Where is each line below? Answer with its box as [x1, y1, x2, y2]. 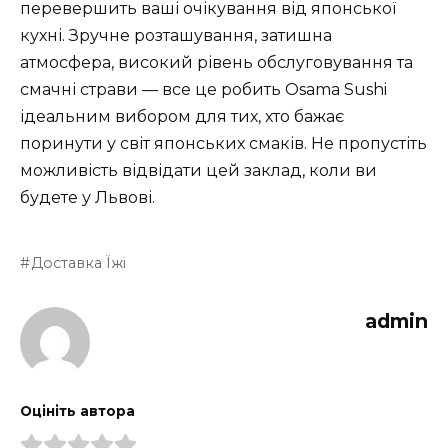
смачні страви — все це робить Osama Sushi [20, 79, 387, 99]
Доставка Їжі [31, 253, 127, 272]
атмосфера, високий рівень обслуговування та [20, 52, 413, 72]
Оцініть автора [20, 402, 135, 419]
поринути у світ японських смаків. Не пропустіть [20, 133, 427, 153]
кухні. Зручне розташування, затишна [20, 25, 332, 45]
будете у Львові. [20, 187, 155, 207]
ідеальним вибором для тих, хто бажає [20, 106, 344, 126]
